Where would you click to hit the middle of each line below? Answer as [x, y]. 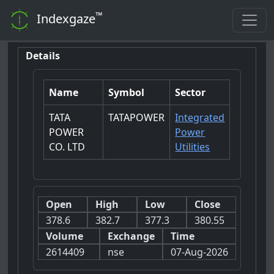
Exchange [131, 236]
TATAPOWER [137, 117]
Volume [65, 236]
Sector [191, 92]
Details [43, 56]
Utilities [193, 146]
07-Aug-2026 [199, 252]
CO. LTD [67, 146]
